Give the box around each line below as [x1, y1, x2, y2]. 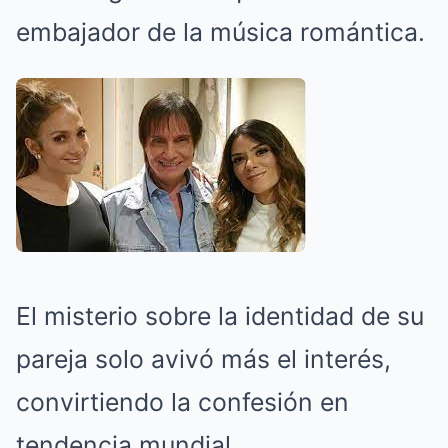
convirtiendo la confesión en [16, 387, 349, 418]
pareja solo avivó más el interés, [16, 344, 391, 375]
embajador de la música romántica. [16, 17, 425, 48]
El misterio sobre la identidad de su [16, 301, 424, 332]
